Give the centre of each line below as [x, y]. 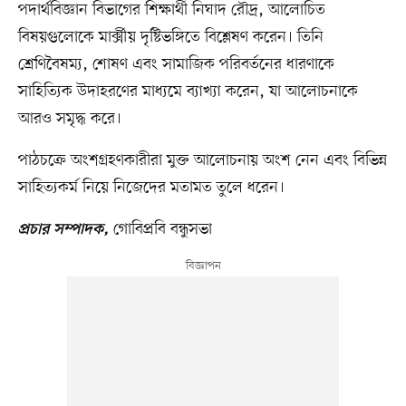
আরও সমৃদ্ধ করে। [69, 118]
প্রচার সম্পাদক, [63, 230]
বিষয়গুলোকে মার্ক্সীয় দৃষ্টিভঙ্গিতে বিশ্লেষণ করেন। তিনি [170, 37]
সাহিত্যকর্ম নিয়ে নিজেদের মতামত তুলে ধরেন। [151, 187]
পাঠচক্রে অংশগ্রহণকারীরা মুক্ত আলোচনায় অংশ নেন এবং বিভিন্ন [202, 160]
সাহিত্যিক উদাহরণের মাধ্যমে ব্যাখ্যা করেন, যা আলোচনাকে [188, 91]
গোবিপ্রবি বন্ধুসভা [160, 229]
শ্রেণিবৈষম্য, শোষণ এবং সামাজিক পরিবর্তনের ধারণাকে [176, 64]
